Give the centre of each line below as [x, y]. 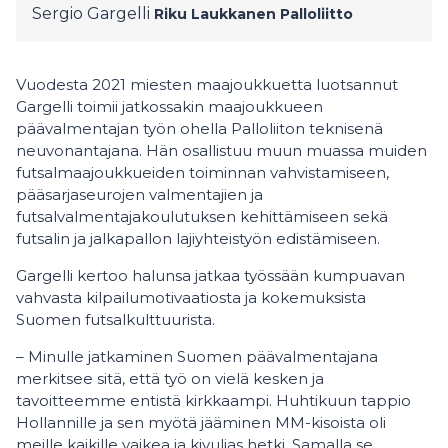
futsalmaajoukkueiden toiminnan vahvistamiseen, [202, 172]
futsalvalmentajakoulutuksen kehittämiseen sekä [202, 216]
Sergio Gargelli [91, 13]
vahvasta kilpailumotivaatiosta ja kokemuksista [191, 297]
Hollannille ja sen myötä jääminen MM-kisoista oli [201, 422]
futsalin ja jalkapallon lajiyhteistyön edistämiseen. [198, 238]
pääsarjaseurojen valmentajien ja [139, 194]
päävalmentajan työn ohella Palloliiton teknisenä [199, 128]
